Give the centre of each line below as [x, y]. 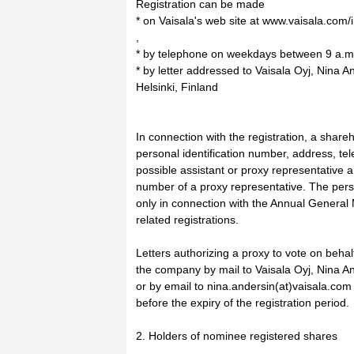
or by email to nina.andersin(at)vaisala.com [244, 286]
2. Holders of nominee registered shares [237, 336]
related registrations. [187, 220]
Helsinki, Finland [177, 87]
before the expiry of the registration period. [243, 303]
